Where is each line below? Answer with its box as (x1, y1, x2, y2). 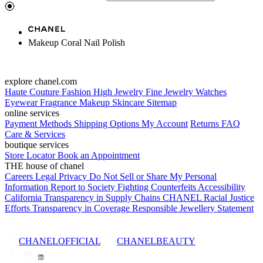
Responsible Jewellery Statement (132, 203, 254, 213)
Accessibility (198, 181, 245, 192)
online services (5, 107, 59, 118)
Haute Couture (5, 86, 62, 97)
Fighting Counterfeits (117, 181, 198, 192)
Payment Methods (5, 118, 74, 129)
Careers (5, 171, 35, 181)
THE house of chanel (5, 160, 84, 171)
